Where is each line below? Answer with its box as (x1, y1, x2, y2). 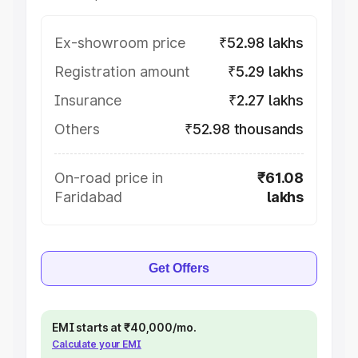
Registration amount (54, 63, 190, 80)
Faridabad (54, 189, 122, 205)
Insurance (54, 92, 121, 109)
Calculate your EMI (52, 338, 141, 350)
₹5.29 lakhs (227, 63, 304, 80)
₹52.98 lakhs (219, 34, 304, 51)
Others (54, 121, 100, 137)
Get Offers (149, 261, 209, 275)
